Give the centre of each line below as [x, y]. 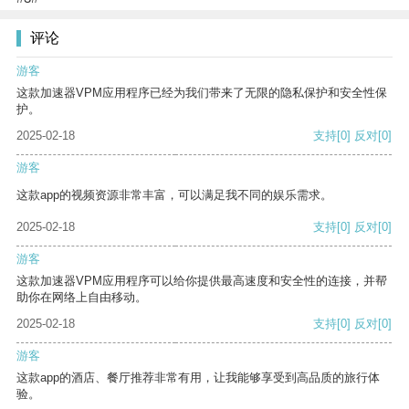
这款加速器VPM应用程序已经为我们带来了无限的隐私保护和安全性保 [202, 93]
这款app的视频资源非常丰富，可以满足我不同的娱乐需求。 [174, 195]
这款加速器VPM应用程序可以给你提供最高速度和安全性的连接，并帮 [202, 281]
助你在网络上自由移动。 [82, 298]
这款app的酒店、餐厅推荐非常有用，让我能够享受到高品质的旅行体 [198, 378]
